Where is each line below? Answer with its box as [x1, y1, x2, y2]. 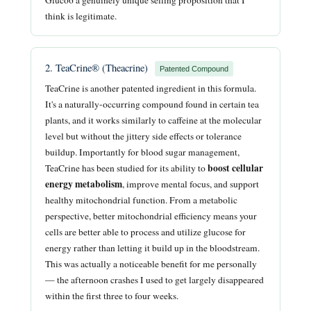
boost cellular [208, 161, 263, 176]
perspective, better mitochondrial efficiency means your [45, 210, 257, 223]
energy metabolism [45, 177, 122, 192]
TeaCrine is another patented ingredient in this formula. [45, 82, 256, 95]
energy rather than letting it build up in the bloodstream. [45, 242, 260, 255]
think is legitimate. [45, 9, 117, 22]
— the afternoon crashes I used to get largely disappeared [45, 274, 264, 287]
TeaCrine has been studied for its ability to [45, 162, 208, 175]
